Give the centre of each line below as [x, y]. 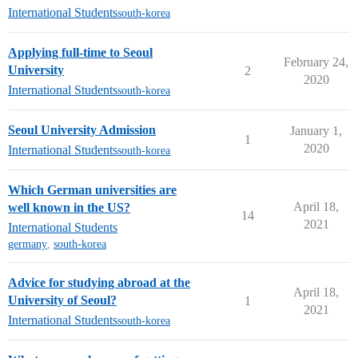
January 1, [316, 131]
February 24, [316, 62]
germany [28, 244]
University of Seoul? [62, 300]
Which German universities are [92, 190]
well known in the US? [69, 207]
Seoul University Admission [82, 130]
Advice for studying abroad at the [99, 282]
